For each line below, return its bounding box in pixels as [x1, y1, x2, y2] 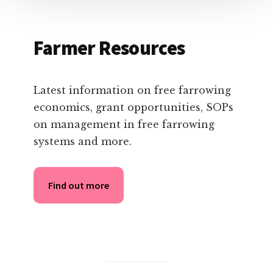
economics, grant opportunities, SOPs [33, 101, 233, 114]
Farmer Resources [33, 36, 185, 61]
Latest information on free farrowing [33, 84, 231, 97]
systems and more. [33, 135, 132, 148]
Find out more [48, 179, 109, 192]
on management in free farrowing [33, 118, 214, 131]
